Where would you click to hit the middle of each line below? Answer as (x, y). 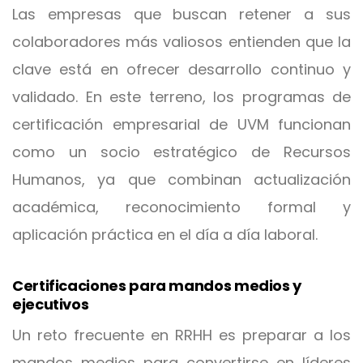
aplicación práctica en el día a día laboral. (165, 235)
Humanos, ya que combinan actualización (181, 179)
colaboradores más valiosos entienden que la (181, 42)
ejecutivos (51, 304)
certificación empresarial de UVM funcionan (181, 124)
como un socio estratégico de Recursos (181, 152)
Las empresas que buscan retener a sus (181, 14)
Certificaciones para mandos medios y (157, 286)
